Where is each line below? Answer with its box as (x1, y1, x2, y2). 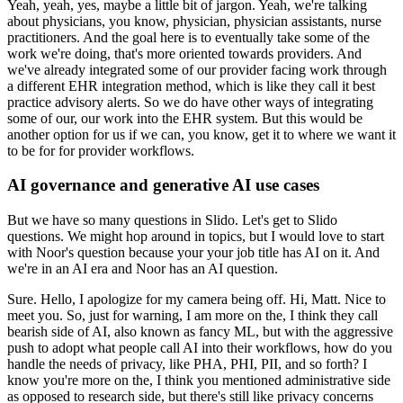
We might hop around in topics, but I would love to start (67, 228, 384, 245)
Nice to (345, 291, 386, 308)
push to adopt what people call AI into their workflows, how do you (7, 340, 392, 356)
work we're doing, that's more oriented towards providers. (7, 45, 334, 61)
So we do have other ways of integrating (144, 94, 373, 110)
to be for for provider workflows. (7, 142, 194, 158)
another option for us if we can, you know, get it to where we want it (7, 126, 396, 142)
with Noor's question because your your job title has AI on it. (7, 245, 352, 261)
